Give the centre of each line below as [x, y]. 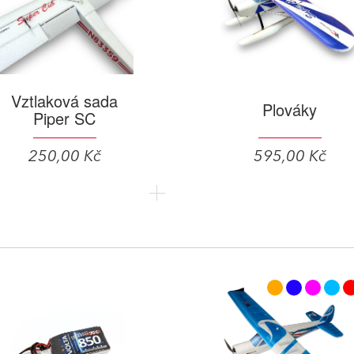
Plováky [290, 109]
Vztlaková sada [64, 100]
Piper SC [64, 118]
